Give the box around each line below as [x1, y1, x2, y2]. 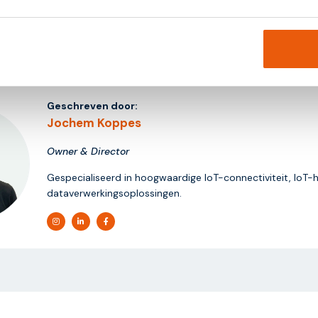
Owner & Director [47, 144, 129, 158]
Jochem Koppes [47, 114, 141, 131]
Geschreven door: [47, 99, 138, 112]
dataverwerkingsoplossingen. [47, 186, 182, 199]
